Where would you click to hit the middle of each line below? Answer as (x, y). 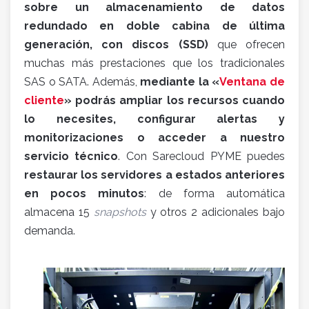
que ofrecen (247, 44)
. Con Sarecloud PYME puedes (202, 156)
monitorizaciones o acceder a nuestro (154, 138)
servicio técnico (71, 156)
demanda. (50, 231)
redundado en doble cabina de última (154, 26)
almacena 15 (59, 212)
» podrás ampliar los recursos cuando (175, 100)
